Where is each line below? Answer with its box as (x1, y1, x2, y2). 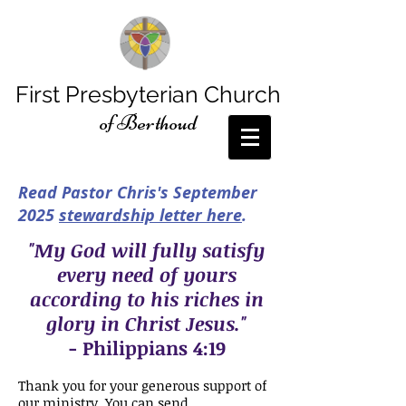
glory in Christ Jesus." (46, 310, 246, 336)
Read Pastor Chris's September (18, 181, 257, 204)
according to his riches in (29, 285, 264, 312)
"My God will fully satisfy (28, 237, 265, 263)
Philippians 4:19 (82, 334, 226, 361)
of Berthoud (99, 110, 197, 136)
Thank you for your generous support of (18, 376, 266, 394)
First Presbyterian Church (14, 81, 281, 108)
